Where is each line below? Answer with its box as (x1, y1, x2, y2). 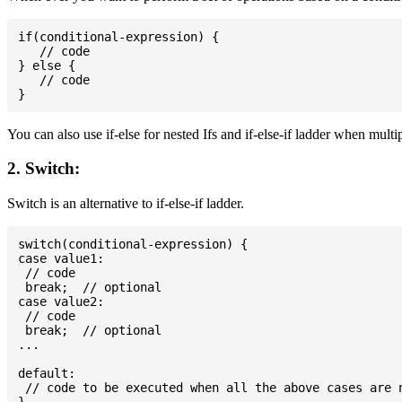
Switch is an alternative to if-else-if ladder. (7, 196, 244, 211)
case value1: (18, 251, 104, 266)
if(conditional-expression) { (18, 29, 219, 44)
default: (18, 366, 75, 380)
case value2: (18, 294, 104, 309)
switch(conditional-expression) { (18, 237, 248, 251)
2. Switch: (7, 159, 80, 179)
